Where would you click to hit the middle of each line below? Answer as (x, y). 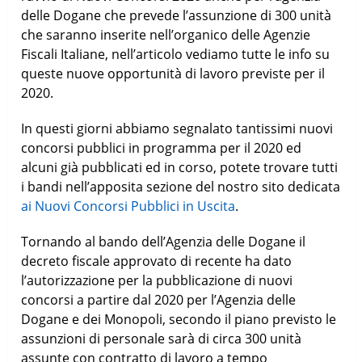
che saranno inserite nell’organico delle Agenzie (166, 34)
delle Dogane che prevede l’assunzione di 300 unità (177, 15)
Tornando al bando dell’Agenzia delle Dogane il (164, 241)
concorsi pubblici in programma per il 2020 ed (162, 147)
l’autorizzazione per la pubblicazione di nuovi (157, 280)
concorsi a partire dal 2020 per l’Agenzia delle (159, 299)
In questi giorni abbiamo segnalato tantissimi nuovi (177, 128)
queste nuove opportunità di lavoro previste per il (173, 73)
